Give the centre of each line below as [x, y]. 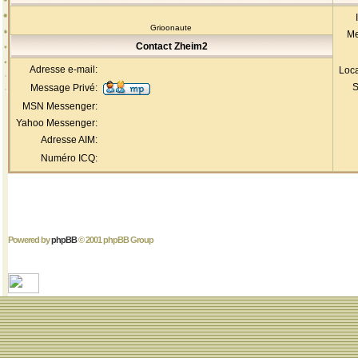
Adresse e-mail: [64, 70]
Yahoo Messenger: [57, 123]
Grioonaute [171, 28]
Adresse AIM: [69, 140]
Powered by [30, 240]
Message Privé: [64, 88]
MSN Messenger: [60, 106]
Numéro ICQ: [69, 158]
